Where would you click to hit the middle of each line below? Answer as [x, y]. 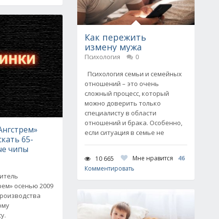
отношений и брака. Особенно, [133, 123]
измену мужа [113, 47]
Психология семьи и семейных [133, 74]
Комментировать [109, 168]
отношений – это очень [122, 84]
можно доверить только [123, 103]
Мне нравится [153, 158]
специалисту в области [120, 113]
